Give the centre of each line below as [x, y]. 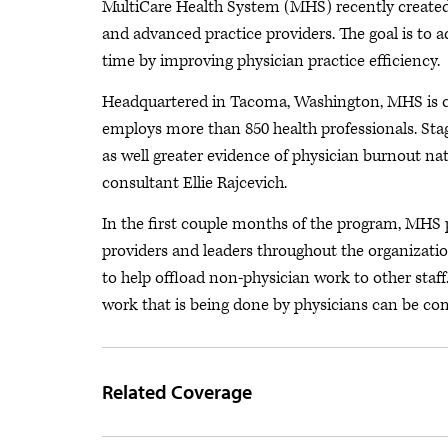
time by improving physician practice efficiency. [271, 61]
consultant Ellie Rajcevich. [194, 183]
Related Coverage [177, 391]
